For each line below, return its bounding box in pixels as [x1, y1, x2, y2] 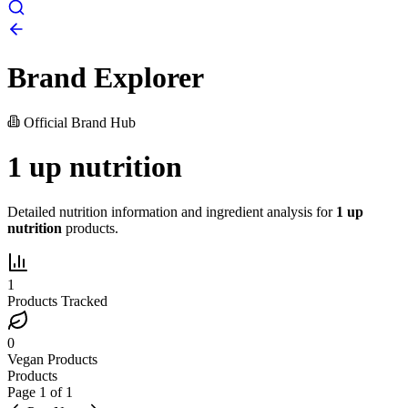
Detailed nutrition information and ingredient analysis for [7, 203, 336, 219]
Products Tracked [7, 292, 107, 309]
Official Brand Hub [20, 114, 136, 130]
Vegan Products [7, 351, 97, 367]
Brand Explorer [7, 61, 204, 95]
